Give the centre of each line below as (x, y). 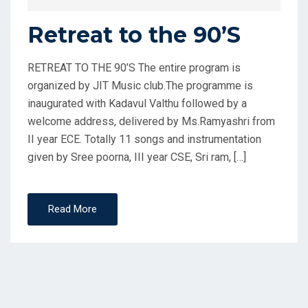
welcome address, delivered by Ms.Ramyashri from (151, 122)
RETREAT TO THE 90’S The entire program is (134, 68)
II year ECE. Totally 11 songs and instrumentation (144, 140)
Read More (73, 209)
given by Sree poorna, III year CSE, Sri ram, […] (137, 157)
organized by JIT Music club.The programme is (140, 86)
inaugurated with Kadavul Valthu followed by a (137, 104)
